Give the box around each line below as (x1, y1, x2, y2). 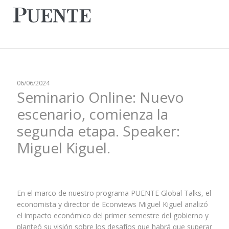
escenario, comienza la (16, 104, 168, 124)
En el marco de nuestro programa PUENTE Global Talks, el (16, 188, 211, 198)
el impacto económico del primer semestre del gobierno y (16, 210, 209, 220)
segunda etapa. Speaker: (16, 121, 180, 141)
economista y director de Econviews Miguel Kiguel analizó (16, 199, 208, 209)
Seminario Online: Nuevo (16, 87, 184, 107)
